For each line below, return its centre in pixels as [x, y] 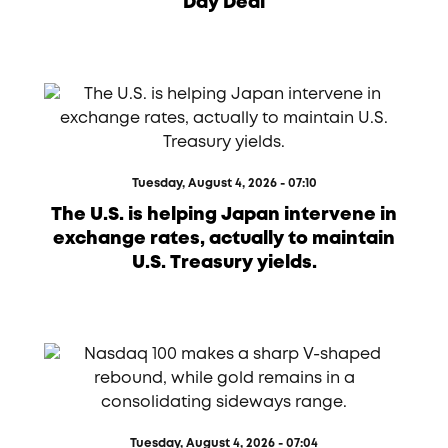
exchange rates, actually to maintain [224, 239]
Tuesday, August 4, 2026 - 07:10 [224, 183]
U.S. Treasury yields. [224, 263]
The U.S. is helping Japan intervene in [224, 215]
